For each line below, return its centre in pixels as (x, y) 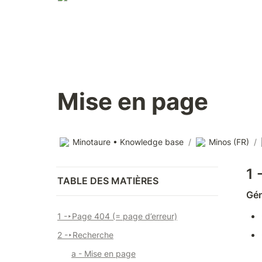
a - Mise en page (104, 254)
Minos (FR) (229, 142)
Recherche (93, 235)
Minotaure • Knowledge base (128, 142)
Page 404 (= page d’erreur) (125, 216)
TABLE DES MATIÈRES (108, 181)
